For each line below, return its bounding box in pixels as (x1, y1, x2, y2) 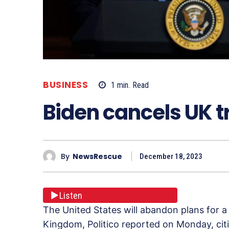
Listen (59, 190, 82, 201)
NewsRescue (73, 151, 122, 162)
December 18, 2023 (140, 152, 202, 162)
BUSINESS (43, 79, 88, 91)
